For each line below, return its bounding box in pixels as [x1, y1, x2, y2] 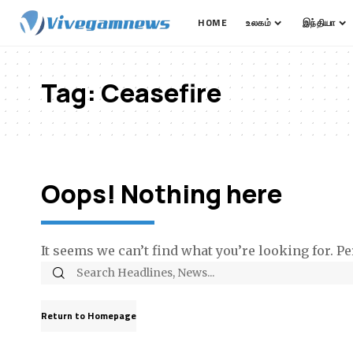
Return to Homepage [41, 308, 136, 323]
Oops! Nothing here [41, 176, 282, 211]
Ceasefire [101, 76, 221, 110]
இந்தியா [302, 15, 336, 30]
